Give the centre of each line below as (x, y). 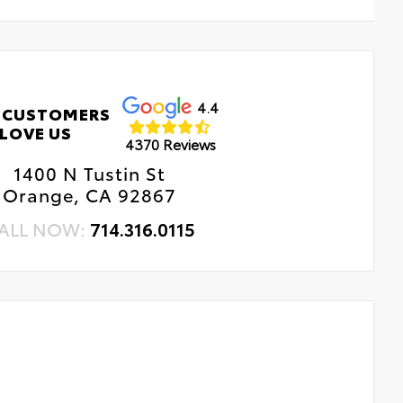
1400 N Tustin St (90, 173)
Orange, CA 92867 (90, 195)
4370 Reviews (170, 143)
